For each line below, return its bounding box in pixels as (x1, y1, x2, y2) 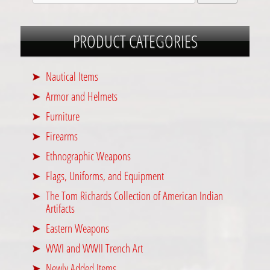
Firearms (46, 128, 78, 145)
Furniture (46, 108, 80, 125)
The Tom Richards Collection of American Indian (46, 187, 224, 204)
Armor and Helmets (46, 88, 118, 105)
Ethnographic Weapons (46, 148, 131, 165)
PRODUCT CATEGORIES (72, 30, 198, 53)
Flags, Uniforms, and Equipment (46, 168, 165, 184)
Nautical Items (46, 68, 99, 85)
